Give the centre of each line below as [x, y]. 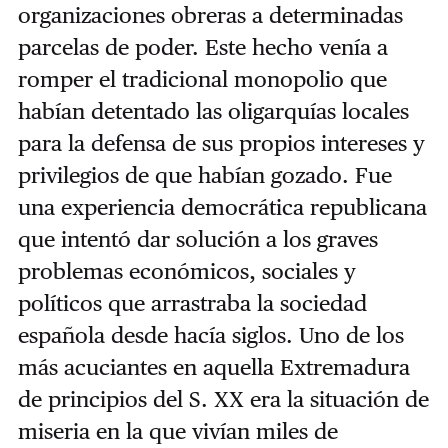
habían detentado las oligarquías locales [213, 111]
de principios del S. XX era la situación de [223, 399]
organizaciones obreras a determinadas [210, 15]
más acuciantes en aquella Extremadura [213, 367]
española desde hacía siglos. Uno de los [210, 335]
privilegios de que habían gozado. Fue [204, 175]
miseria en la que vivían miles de [177, 431]
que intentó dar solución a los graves [197, 239]
